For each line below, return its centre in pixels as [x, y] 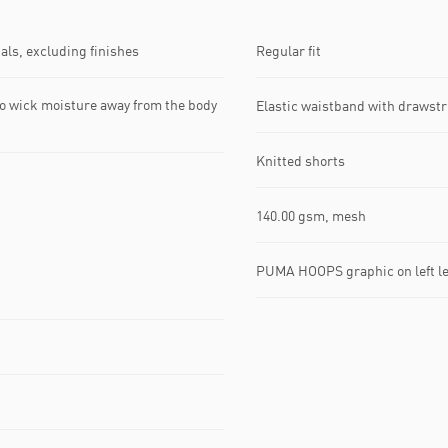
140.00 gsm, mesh [311, 215]
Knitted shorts [300, 160]
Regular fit [288, 50]
